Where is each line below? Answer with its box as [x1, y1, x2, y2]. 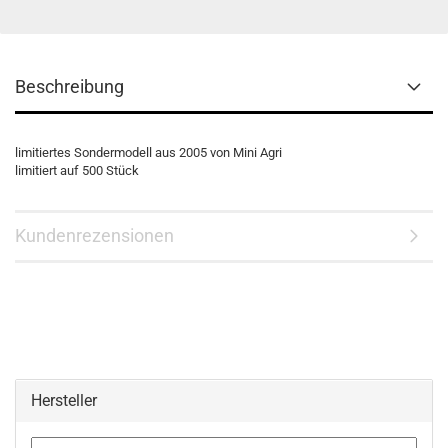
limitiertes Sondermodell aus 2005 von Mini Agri [15, 145, 282, 160]
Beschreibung [15, 76, 124, 97]
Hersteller [31, 391, 97, 410]
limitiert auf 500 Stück [15, 163, 142, 178]
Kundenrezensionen [15, 225, 174, 246]
